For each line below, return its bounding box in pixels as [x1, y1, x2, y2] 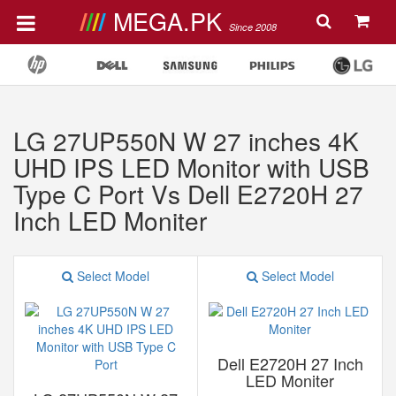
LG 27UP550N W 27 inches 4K [13, 123, 359, 158]
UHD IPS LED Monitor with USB [13, 149, 369, 185]
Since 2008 [228, 20, 277, 34]
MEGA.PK [112, 4, 229, 38]
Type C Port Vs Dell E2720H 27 [13, 176, 363, 211]
